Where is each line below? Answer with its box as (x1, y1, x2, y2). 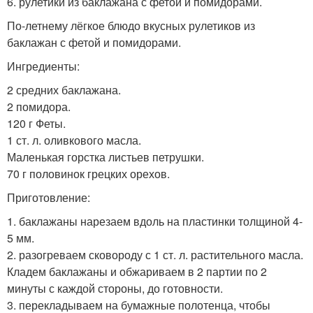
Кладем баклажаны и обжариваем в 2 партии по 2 (7, 263, 267, 279)
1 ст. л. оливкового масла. (7, 131, 141, 148)
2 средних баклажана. (7, 81, 121, 98)
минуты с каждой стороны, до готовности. (7, 279, 223, 296)
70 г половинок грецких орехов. (7, 165, 170, 182)
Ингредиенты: (7, 57, 80, 74)
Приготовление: (7, 189, 90, 205)
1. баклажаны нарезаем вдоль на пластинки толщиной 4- (7, 212, 303, 229)
